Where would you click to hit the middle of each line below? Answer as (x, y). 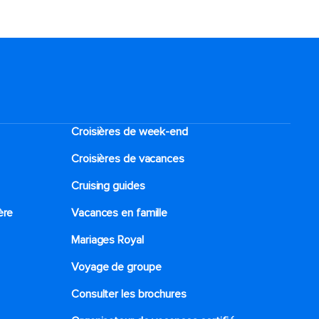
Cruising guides (108, 186)
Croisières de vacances (128, 159)
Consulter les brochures (129, 294)
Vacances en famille (120, 213)
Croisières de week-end (130, 132)
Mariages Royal (108, 240)
